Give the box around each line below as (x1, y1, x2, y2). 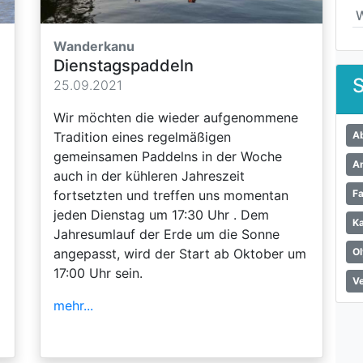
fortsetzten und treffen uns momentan (53, 186, 288, 203)
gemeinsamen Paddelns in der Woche (53, 147, 282, 164)
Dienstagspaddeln (53, 55, 194, 75)
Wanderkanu (53, 37, 135, 54)
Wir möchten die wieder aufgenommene (53, 109, 298, 126)
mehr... (53, 297, 93, 314)
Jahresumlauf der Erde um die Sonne (53, 225, 280, 242)
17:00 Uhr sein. (53, 264, 143, 281)
